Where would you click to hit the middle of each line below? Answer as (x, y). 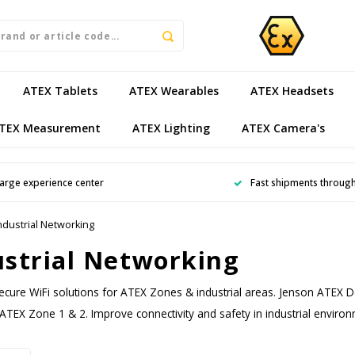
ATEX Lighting (171, 128)
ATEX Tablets (60, 90)
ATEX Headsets (292, 90)
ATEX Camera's (283, 128)
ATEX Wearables (174, 90)
